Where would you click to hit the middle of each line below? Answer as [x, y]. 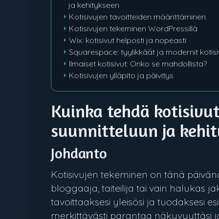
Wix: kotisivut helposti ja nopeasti [128, 40]
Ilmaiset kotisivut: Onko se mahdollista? [138, 64]
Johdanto [79, 153]
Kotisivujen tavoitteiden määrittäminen [137, 17]
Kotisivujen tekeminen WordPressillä [133, 28]
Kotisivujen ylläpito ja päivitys [121, 75]
